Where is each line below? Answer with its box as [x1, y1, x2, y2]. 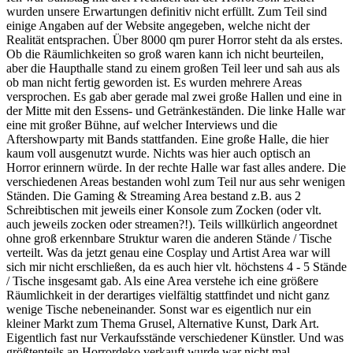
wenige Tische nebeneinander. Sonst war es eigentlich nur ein [6, 302, 311, 316]
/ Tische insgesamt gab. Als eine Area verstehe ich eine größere [6, 273, 318, 288]
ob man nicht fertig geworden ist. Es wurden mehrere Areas [6, 75, 302, 89]
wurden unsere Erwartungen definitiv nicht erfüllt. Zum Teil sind [6, 4, 327, 18]
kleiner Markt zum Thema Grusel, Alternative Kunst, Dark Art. [6, 316, 319, 330]
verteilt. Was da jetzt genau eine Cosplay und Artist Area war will [6, 245, 330, 259]
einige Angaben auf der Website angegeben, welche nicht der [6, 18, 310, 32]
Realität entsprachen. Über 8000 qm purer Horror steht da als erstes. [6, 32, 343, 46]
